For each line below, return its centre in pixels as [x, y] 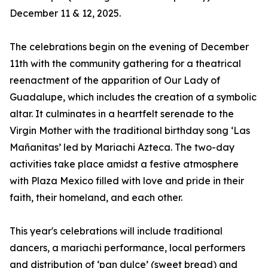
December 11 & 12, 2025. [65, 13]
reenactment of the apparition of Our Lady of [115, 80]
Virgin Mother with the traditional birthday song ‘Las [130, 131]
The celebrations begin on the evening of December [129, 47]
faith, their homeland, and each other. [96, 198]
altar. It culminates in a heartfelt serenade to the [122, 114]
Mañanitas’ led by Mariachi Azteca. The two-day [122, 147]
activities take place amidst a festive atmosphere [124, 164]
